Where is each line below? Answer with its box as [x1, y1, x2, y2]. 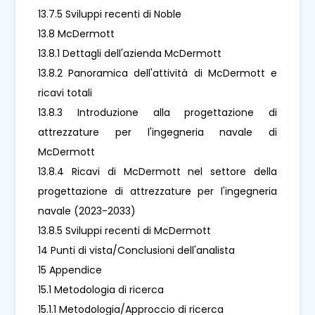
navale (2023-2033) [38, 203, 136, 218]
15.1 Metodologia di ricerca [38, 282, 165, 297]
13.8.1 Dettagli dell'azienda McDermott [38, 46, 222, 60]
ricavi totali [38, 85, 93, 100]
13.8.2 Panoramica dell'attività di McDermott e [38, 65, 277, 80]
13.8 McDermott [38, 26, 115, 41]
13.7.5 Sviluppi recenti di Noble [38, 6, 182, 21]
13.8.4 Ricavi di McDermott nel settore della [38, 164, 277, 179]
